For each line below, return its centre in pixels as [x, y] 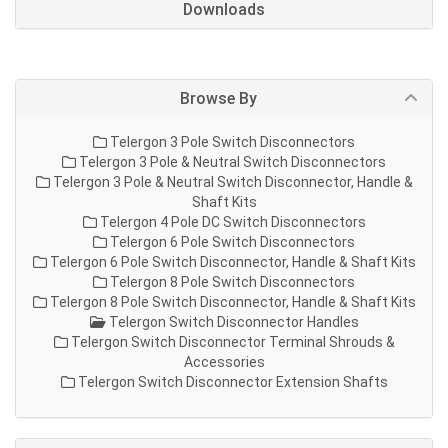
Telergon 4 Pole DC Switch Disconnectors [231, 222]
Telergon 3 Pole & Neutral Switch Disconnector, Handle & [231, 182]
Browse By [218, 98]
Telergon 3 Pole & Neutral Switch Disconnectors [231, 162]
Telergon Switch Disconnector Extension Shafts [231, 382]
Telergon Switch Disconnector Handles [232, 322]
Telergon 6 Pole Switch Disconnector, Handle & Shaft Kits [231, 262]
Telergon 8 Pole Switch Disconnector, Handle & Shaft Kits [231, 302]
